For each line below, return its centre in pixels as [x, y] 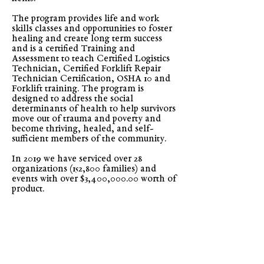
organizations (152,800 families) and [84, 169]
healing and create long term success [87, 39]
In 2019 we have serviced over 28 [77, 159]
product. [29, 189]
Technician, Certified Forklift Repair [86, 69]
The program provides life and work [85, 19]
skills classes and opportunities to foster [92, 29]
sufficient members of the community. [89, 139]
